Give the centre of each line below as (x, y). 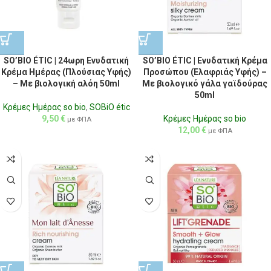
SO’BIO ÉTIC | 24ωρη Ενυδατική (66, 61)
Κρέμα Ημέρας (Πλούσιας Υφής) (66, 72)
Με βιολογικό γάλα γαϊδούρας (205, 84)
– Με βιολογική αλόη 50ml (66, 84)
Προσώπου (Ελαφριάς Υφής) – (205, 72)
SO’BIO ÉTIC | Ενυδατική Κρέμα (205, 61)
